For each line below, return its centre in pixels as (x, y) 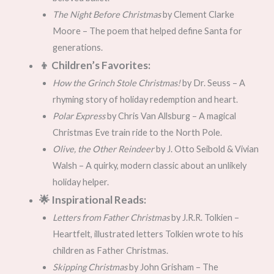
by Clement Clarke (197, 15)
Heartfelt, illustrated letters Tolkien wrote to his (148, 234)
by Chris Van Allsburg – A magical (170, 116)
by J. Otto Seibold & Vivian (206, 149)
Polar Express (79, 116)
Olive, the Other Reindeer (103, 149)
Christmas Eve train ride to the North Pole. (137, 133)
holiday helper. (80, 182)
